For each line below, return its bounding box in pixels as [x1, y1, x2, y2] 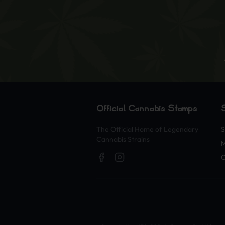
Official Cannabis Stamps [96, 104, 197, 114]
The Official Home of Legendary [96, 125, 198, 134]
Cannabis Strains [96, 135, 150, 144]
